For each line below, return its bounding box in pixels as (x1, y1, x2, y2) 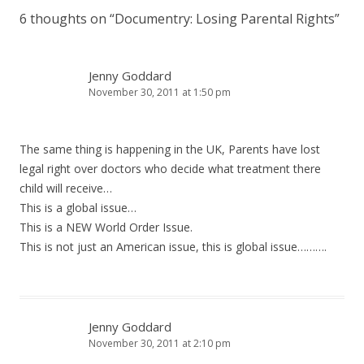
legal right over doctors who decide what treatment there (19, 161, 321, 176)
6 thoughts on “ (19, 10, 115, 28)
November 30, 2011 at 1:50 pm (89, 85, 231, 99)
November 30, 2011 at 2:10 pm (89, 336, 231, 350)
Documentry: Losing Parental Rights (115, 10, 335, 28)
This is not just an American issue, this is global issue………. (19, 239, 327, 254)
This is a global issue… (19, 200, 136, 215)
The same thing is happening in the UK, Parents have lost (19, 141, 320, 157)
